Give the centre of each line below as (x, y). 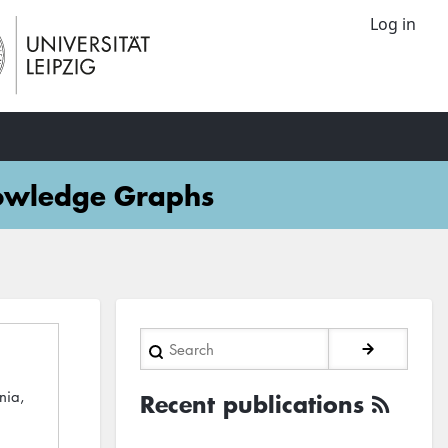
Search (165, 340)
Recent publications (251, 404)
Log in (393, 24)
